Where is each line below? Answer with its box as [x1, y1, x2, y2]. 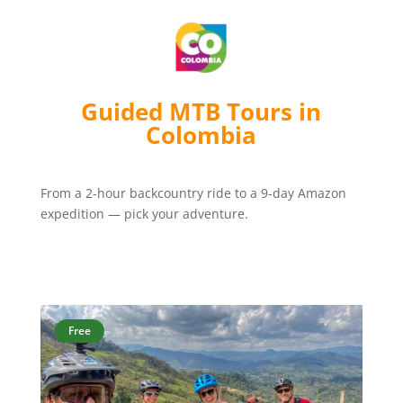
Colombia [146, 119, 257, 151]
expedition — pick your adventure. [40, 205, 248, 222]
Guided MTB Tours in [81, 95, 322, 128]
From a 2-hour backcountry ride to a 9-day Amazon [40, 184, 346, 201]
